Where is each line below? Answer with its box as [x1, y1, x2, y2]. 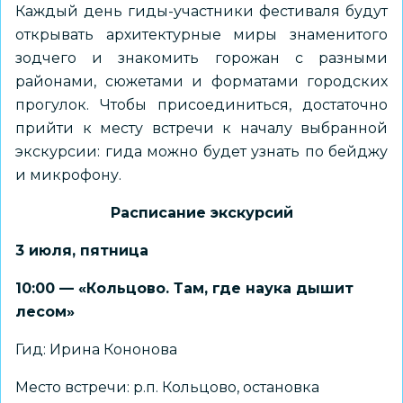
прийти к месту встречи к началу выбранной [15, 120, 388, 137]
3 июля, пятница [15, 242, 148, 259]
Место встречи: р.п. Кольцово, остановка [15, 379, 319, 396]
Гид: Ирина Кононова [15, 341, 177, 358]
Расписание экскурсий [110, 204, 293, 221]
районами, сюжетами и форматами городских [15, 73, 388, 90]
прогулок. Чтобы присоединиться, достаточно [15, 96, 388, 113]
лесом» [15, 303, 75, 320]
